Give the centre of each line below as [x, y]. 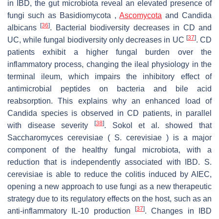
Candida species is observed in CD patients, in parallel [109, 113]
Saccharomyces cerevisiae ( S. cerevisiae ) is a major [109, 137]
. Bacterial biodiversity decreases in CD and [131, 27]
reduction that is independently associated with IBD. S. [109, 162]
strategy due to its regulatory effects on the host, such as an [109, 198]
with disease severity [51, 125]
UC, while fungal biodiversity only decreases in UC [97, 40]
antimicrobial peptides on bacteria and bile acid [109, 88]
